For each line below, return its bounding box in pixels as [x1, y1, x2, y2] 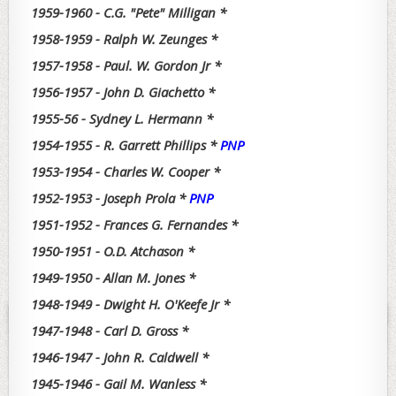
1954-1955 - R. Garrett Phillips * [31, 136, 220, 155]
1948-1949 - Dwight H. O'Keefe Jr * [31, 295, 230, 314]
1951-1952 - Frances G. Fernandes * [31, 216, 238, 234]
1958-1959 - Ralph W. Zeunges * [31, 30, 217, 49]
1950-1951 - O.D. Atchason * [31, 242, 194, 261]
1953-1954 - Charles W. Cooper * [31, 163, 220, 181]
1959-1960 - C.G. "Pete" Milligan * [31, 4, 226, 22]
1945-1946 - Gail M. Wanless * [31, 375, 206, 393]
